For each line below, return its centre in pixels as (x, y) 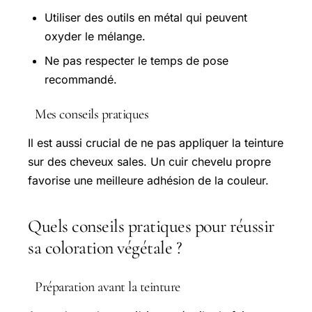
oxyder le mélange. (95, 37)
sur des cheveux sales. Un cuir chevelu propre (149, 162)
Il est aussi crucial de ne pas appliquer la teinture (156, 143)
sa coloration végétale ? (105, 248)
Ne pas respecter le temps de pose (136, 61)
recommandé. (81, 80)
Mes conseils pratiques (92, 115)
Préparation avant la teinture (108, 287)
